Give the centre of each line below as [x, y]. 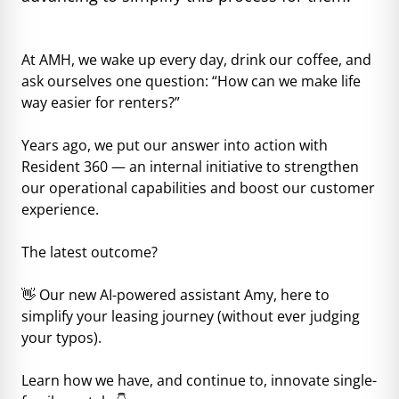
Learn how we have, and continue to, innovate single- [199, 380]
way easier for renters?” [101, 102]
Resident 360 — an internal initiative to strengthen [190, 166]
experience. [60, 209]
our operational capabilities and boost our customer [198, 187]
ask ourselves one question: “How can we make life [191, 81]
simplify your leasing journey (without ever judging [191, 316]
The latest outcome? [90, 252]
